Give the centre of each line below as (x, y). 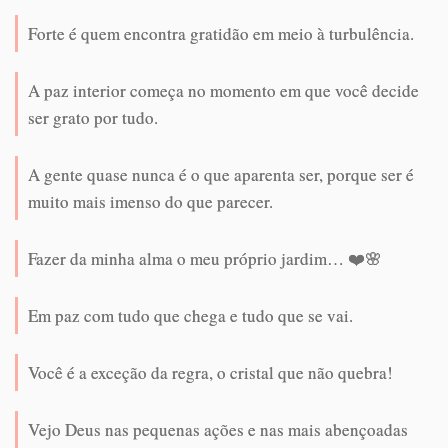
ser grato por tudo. (93, 118)
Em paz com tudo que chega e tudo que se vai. (190, 316)
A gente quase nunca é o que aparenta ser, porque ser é (221, 175)
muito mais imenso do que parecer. (150, 202)
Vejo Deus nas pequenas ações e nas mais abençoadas (218, 430)
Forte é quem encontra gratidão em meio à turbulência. (221, 34)
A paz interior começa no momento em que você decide (223, 91)
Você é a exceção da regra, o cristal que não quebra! (210, 373)
